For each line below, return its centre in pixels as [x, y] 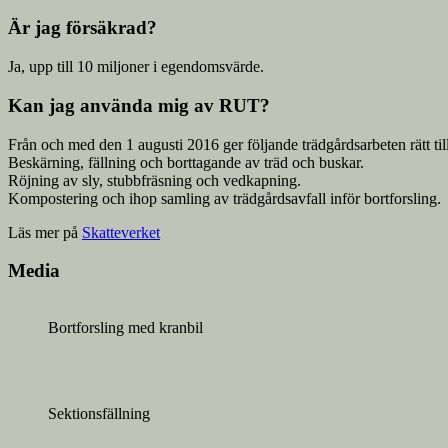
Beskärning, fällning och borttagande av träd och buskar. [186, 162]
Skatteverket [121, 232]
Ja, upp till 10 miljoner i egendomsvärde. [136, 67]
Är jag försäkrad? [82, 28]
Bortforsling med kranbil [125, 327]
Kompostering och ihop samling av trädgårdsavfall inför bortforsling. [224, 198]
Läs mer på [45, 232]
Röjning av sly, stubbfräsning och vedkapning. [154, 180]
